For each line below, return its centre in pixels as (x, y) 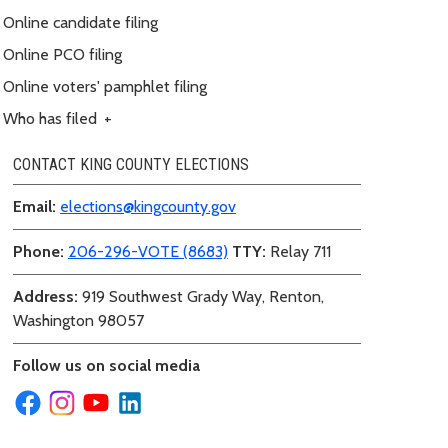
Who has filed (52, 118)
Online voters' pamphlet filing (105, 86)
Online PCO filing (62, 54)
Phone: (38, 251)
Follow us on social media (106, 365)
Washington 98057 (78, 320)
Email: (34, 206)
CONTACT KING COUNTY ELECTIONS (131, 164)
